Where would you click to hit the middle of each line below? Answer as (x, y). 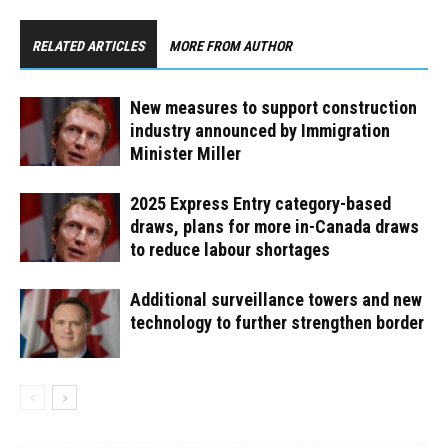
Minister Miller (185, 154)
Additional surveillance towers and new (276, 300)
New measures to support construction (273, 108)
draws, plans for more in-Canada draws (274, 227)
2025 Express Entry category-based (260, 204)
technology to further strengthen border (277, 323)
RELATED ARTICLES (88, 46)
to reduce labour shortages (230, 250)
